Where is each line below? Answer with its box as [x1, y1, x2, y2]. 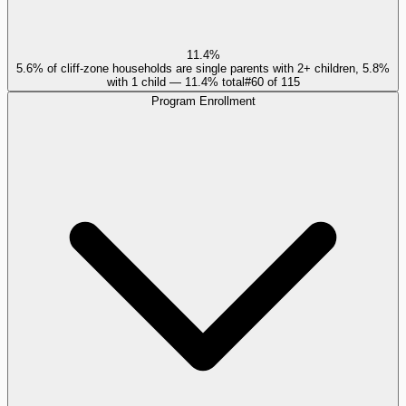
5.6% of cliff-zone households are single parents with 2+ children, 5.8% [16, 61, 390, 75]
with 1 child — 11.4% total [106, 74, 245, 89]
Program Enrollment [150, 93, 256, 108]
